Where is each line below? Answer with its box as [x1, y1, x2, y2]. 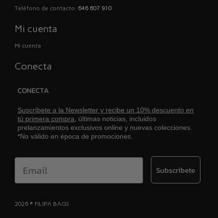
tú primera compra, [18, 115, 76, 123]
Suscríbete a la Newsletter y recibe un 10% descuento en [18, 106, 194, 114]
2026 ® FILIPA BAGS [15, 200, 69, 208]
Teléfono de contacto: [15, 5, 78, 12]
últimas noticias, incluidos [76, 115, 156, 123]
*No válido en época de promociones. [18, 132, 133, 141]
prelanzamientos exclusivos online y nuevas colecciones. [18, 124, 192, 132]
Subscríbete [156, 164, 195, 176]
